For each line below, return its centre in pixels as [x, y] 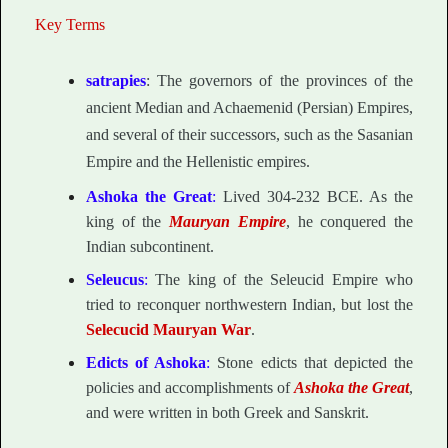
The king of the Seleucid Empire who [280, 279]
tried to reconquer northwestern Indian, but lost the [249, 304]
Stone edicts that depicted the [312, 362]
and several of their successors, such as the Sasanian [249, 135]
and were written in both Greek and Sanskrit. [227, 412]
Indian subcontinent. [150, 246]
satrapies [116, 81]
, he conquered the [349, 221]
